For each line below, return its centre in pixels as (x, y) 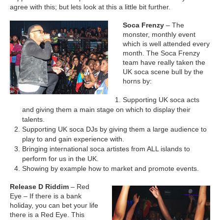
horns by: (137, 81)
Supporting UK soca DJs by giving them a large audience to (114, 129)
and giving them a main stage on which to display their (106, 109)
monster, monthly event (159, 34)
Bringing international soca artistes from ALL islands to (106, 149)
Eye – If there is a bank (46, 196)
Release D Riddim (39, 186)
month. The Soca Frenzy (161, 53)
